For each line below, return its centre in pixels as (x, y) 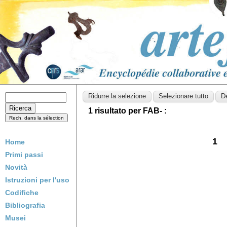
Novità (16, 167)
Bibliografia (25, 205)
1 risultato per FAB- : (127, 111)
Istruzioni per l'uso (37, 180)
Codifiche (22, 193)
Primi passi (24, 155)
